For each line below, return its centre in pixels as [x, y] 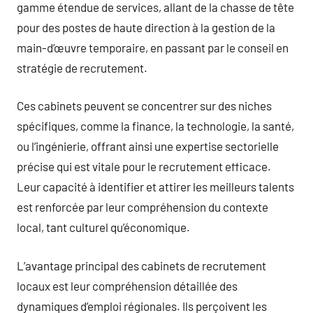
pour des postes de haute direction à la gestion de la [146, 27]
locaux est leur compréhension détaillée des [127, 285]
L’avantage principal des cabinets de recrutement [141, 265]
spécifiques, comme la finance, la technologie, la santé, [155, 126]
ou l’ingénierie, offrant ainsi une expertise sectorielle [148, 146]
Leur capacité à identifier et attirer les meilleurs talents [155, 187]
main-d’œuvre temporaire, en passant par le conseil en [153, 47]
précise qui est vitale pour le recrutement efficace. [144, 166]
